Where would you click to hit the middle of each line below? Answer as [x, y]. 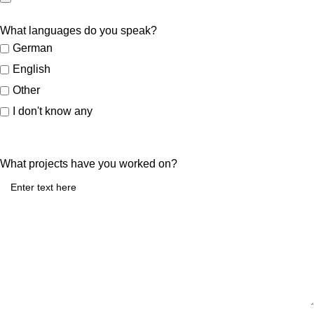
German [33, 48]
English [32, 69]
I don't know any [53, 111]
